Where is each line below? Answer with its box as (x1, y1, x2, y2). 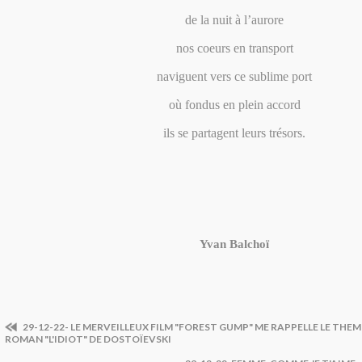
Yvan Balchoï (200, 238, 269, 250)
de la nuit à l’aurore (185, 13, 284, 27)
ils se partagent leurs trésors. (163, 126, 305, 140)
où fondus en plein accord (168, 98, 301, 112)
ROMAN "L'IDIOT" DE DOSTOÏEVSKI (5, 333, 171, 345)
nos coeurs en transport (175, 41, 293, 55)
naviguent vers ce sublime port (157, 69, 312, 83)
